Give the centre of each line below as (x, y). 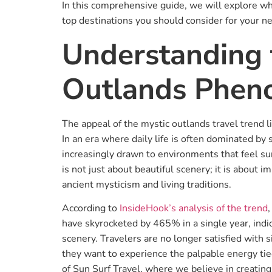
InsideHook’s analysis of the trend (194, 209)
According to (91, 209)
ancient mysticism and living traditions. (147, 184)
